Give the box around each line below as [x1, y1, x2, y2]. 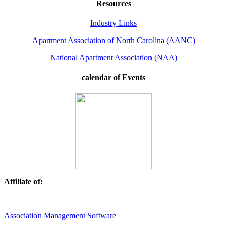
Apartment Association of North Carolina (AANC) [32, 36, 195, 45]
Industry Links [90, 19, 137, 28]
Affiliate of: [4, 177, 49, 186]
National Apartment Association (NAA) [50, 53, 177, 62]
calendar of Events [82, 73, 145, 82]
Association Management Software [4, 211, 116, 220]
